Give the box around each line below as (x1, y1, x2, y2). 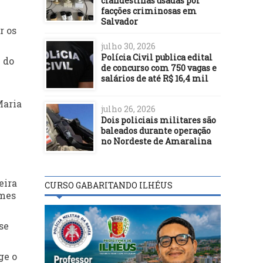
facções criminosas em (101, 5, 197, 16)
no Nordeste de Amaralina (101, 135, 211, 147)
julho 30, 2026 (101, 40, 156, 52)
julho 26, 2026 (101, 103, 156, 114)
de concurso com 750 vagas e (101, 62, 217, 73)
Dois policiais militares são (101, 114, 216, 126)
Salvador (101, 15, 138, 27)
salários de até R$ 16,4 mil (101, 72, 208, 84)
